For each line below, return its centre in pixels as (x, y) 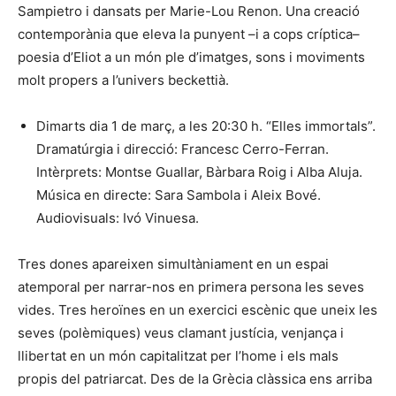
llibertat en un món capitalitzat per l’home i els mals (178, 355)
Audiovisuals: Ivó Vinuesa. (118, 217)
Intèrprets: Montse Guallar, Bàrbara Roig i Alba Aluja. (199, 171)
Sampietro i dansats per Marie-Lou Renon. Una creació (189, 11)
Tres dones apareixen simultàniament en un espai (173, 263)
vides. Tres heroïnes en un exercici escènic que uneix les (198, 309)
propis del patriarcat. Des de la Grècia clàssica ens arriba (195, 378)
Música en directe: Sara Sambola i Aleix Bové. (179, 194)
